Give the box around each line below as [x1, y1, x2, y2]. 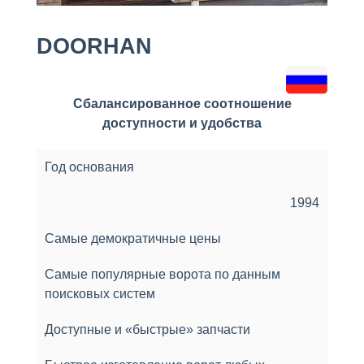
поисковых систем [45, 286, 155, 301]
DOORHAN [37, 33, 152, 58]
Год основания [45, 159, 134, 174]
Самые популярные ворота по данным [45, 266, 280, 281]
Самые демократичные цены [45, 231, 221, 245]
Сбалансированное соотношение [72, 96, 292, 110]
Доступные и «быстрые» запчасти [45, 322, 250, 336]
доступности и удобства [102, 115, 262, 130]
